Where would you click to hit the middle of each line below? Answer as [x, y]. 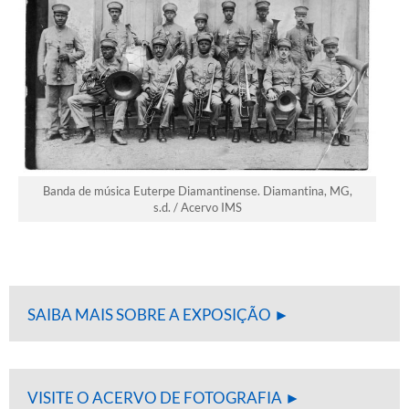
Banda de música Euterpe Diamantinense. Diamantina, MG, [197, 191]
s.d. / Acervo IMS [197, 208]
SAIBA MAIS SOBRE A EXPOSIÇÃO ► [158, 315]
